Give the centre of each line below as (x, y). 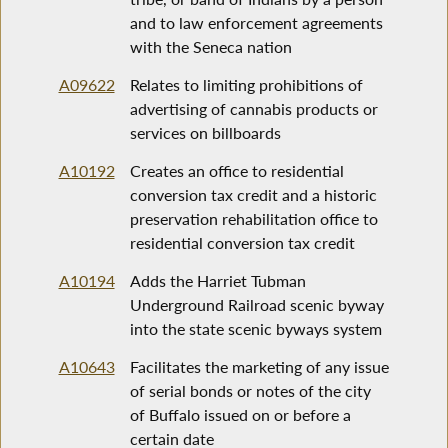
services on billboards (205, 133)
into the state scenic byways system (255, 329)
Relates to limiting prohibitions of (246, 85)
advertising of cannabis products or (253, 109)
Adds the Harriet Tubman (217, 281)
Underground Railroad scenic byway (256, 305)
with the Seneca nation (210, 47)
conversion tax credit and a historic (253, 195)
